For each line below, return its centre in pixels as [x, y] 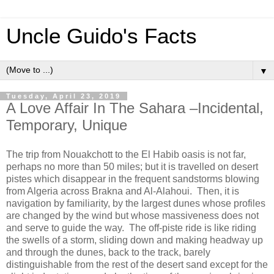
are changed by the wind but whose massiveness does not [132, 215]
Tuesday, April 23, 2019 [64, 96]
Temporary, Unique [67, 125]
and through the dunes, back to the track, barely [108, 252]
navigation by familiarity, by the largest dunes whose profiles [136, 203]
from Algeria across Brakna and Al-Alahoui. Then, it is [123, 191]
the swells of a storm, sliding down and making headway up [135, 240]
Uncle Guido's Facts [102, 36]
